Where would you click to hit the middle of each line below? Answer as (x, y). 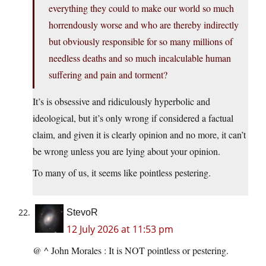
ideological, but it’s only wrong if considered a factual (133, 118)
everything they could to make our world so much (141, 8)
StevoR (82, 213)
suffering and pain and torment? (108, 75)
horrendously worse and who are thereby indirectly (144, 25)
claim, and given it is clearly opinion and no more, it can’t (139, 135)
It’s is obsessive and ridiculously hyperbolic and (121, 102)
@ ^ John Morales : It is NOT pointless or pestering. (131, 251)
